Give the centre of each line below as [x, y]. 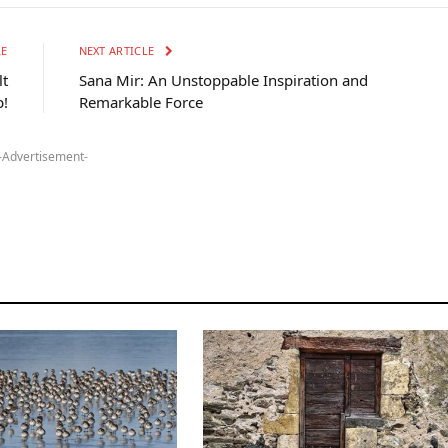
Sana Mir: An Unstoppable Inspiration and [223, 80]
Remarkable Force [140, 102]
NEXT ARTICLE [118, 51]
